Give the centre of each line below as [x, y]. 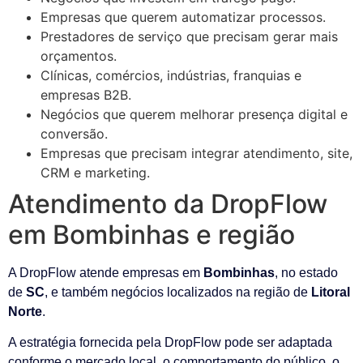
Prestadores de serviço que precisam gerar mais [189, 36]
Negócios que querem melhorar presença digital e [194, 114]
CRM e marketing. [95, 172]
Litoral [331, 292]
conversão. [74, 133]
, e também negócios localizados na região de [178, 292]
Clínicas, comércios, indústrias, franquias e [171, 75]
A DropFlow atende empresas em [106, 272]
